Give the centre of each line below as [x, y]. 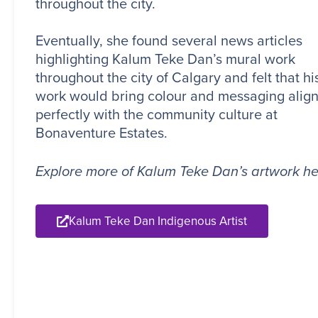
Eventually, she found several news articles [169, 41]
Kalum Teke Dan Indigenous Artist [158, 221]
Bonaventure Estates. [102, 133]
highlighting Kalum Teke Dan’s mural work [165, 59]
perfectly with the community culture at [157, 115]
